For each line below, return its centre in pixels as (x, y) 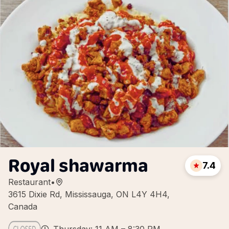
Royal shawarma (78, 165)
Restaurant (29, 182)
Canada (23, 207)
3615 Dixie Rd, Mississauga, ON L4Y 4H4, (89, 194)
